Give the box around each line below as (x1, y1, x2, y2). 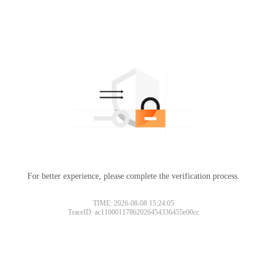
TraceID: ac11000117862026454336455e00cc (68, 207, 199, 216)
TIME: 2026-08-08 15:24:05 (93, 198, 174, 207)
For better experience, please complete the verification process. (27, 171, 240, 181)
